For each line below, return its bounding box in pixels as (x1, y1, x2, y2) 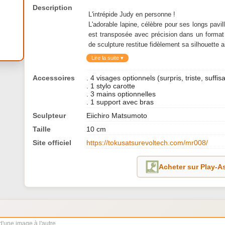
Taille (33, 125, 51, 134)
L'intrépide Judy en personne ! (88, 11, 175, 19)
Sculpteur (33, 111, 66, 120)
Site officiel (33, 139, 71, 147)
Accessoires (33, 74, 75, 82)
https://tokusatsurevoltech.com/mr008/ (86, 139, 208, 147)
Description (33, 4, 72, 12)
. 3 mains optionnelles (86, 90, 156, 98)
